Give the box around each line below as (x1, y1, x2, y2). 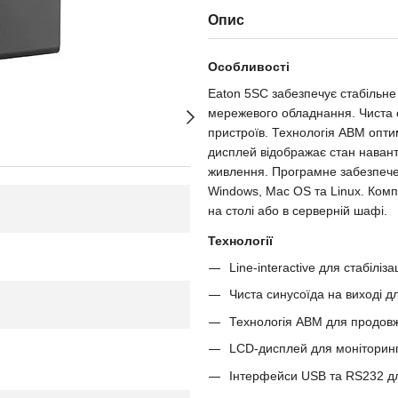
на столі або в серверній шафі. (208, 203, 387, 218)
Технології (208, 234, 273, 248)
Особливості (208, 60, 290, 74)
